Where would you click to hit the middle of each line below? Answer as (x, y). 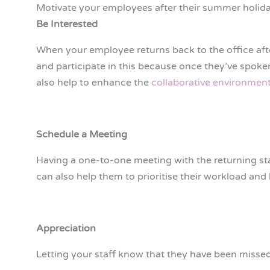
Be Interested (67, 24)
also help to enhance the (94, 83)
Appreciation (66, 229)
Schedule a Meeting (82, 135)
